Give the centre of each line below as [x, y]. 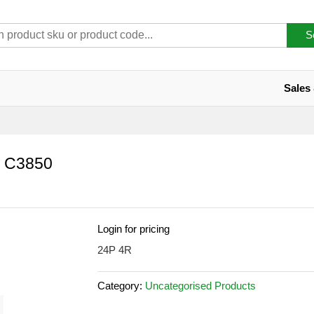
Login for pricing [134, 229]
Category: [121, 286]
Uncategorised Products [200, 286]
